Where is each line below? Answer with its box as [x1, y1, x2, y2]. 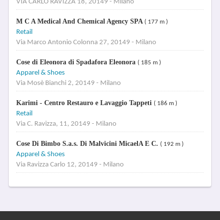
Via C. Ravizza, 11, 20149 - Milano [16, 120, 116, 128]
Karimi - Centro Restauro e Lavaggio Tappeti [16, 99, 154, 107]
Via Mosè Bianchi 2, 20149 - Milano [16, 80, 121, 87]
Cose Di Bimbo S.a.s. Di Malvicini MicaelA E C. [16, 140, 160, 147]
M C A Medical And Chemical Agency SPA [16, 18, 144, 25]
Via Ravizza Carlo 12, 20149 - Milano [16, 161, 124, 168]
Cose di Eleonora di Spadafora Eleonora [16, 58, 137, 66]
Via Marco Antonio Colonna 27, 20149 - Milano [16, 39, 156, 46]
